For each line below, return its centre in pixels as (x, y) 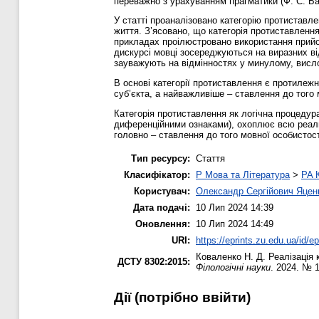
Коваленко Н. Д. (231, 256)
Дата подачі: (162, 207)
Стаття (210, 158)
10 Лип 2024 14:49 (235, 224)
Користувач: (162, 191)
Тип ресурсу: (161, 158)
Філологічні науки (233, 267)
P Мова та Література (243, 174)
